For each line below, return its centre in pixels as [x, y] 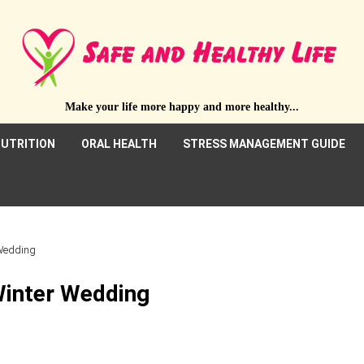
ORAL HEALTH [119, 144]
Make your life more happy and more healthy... [182, 107]
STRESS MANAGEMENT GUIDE [264, 144]
